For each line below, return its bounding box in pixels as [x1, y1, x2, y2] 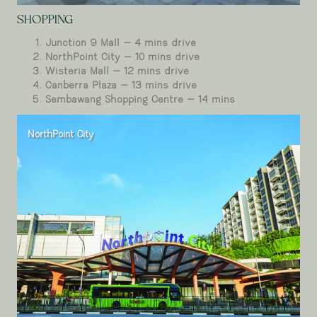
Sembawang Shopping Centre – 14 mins [45, 95, 235, 106]
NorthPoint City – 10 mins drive [45, 52, 200, 64]
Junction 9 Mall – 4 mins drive [45, 38, 196, 50]
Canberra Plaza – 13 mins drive [45, 81, 197, 92]
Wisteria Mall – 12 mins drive [45, 67, 189, 78]
